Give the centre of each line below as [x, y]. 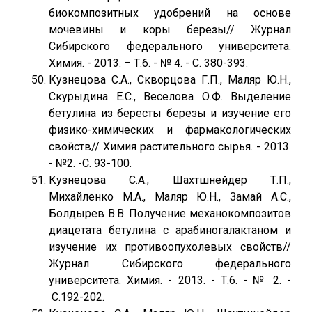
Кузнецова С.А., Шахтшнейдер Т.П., [170, 180]
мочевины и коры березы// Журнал [170, 30]
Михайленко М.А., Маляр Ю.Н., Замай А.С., [170, 197]
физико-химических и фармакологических [170, 130]
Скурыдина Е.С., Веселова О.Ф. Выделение [170, 96]
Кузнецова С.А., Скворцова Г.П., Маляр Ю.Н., [170, 80]
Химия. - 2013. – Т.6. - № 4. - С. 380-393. [148, 63]
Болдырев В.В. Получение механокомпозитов [170, 213]
